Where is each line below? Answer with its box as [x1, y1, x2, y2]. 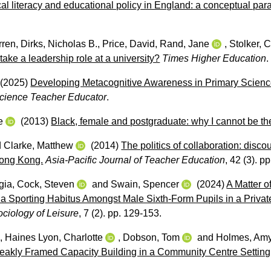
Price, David [102, 38, 155, 49]
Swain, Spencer [111, 178, 180, 189]
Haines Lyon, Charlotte [5, 232, 103, 243]
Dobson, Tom [123, 232, 180, 243]
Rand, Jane [160, 38, 210, 49]
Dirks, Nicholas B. [21, 38, 98, 49]
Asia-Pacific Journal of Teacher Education [45, 154, 226, 165]
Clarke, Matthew [4, 140, 74, 151]
